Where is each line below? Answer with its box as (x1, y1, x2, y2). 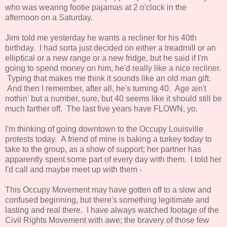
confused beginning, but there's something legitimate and (5, 195, 209, 204)
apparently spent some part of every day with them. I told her (5, 155, 221, 164)
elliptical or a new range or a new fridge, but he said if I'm (5, 53, 208, 62)
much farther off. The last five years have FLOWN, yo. (5, 104, 198, 113)
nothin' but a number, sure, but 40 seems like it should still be (5, 94, 222, 103)
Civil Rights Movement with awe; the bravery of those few (5, 215, 209, 224)
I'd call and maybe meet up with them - (5, 165, 142, 174)
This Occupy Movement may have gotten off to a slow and (5, 185, 211, 194)
